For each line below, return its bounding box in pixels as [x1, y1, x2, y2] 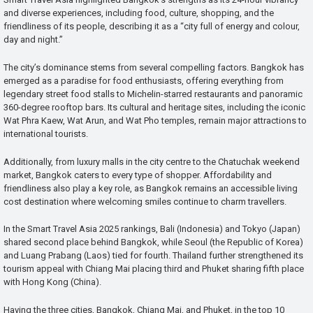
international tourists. [3, 128, 88, 139]
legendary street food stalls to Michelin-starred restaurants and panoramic [3, 88, 303, 99]
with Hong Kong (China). [3, 277, 101, 288]
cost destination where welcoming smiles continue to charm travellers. [3, 196, 286, 207]
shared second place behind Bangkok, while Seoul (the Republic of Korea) [3, 237, 303, 248]
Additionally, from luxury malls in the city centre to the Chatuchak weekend [3, 156, 300, 167]
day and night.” [3, 34, 63, 45]
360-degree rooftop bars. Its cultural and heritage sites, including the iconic [3, 101, 305, 112]
